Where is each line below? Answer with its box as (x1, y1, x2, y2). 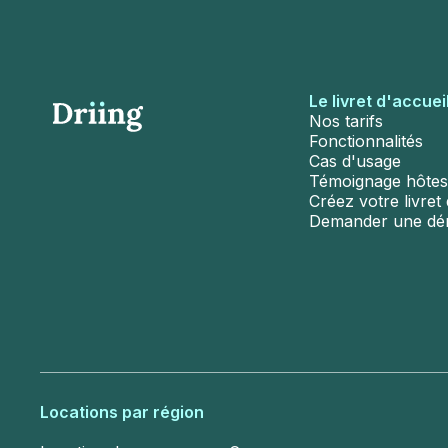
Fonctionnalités (308, 131, 423, 151)
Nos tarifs (308, 111, 383, 131)
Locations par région (40, 402, 204, 423)
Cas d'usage (308, 151, 401, 171)
